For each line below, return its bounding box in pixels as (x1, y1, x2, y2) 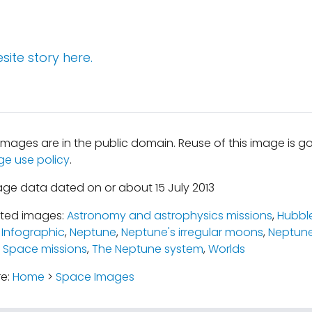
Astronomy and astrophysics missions (66, 208, 272, 224)
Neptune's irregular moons (120, 224, 263, 240)
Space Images (55, 269, 134, 285)
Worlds (208, 241, 245, 257)
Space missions (2, 241, 87, 257)
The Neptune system (91, 241, 203, 257)
